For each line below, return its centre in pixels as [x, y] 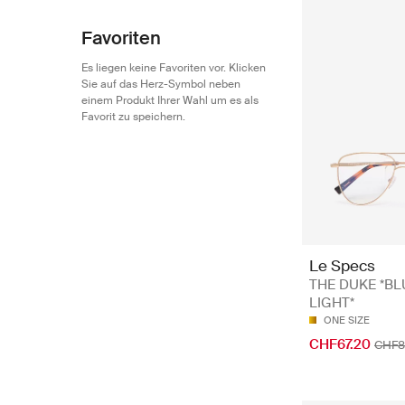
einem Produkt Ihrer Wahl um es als [170, 100]
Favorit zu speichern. [133, 116]
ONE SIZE [347, 320]
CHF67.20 [340, 345]
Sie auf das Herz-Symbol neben [161, 84]
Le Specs [342, 266]
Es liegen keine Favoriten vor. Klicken [174, 67]
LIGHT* [332, 303]
